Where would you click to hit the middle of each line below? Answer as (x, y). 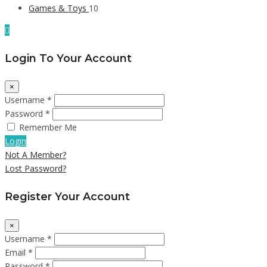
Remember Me (48, 128)
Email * (19, 252)
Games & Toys (59, 8)
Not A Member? (35, 155)
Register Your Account (67, 196)
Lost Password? (35, 169)
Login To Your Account (68, 58)
